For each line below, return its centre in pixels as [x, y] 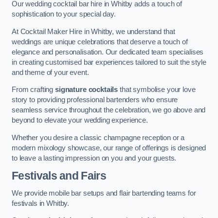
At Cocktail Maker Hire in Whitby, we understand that [93, 31]
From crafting [33, 90]
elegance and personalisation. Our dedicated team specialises [108, 52]
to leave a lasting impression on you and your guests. [94, 158]
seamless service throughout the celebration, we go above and [109, 110]
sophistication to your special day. [64, 14]
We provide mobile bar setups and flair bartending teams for [104, 193]
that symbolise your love [157, 90]
